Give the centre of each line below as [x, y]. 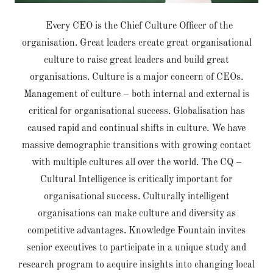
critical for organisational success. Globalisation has [136, 112]
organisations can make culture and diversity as [136, 214]
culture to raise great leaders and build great [136, 60]
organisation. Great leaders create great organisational [136, 43]
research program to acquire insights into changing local [136, 265]
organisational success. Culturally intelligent [136, 197]
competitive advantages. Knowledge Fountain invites [136, 231]
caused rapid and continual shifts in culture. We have [136, 129]
